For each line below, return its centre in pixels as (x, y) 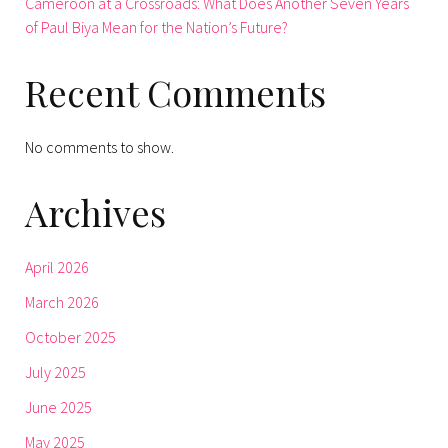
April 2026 (57, 267)
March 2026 (62, 302)
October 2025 (70, 337)
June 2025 (58, 407)
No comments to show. (99, 147)
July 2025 (55, 372)
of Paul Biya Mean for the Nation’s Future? (156, 27)
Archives (95, 212)
